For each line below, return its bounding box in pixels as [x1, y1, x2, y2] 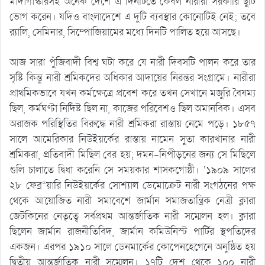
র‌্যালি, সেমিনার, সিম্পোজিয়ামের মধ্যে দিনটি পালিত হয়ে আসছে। [9, 25, 241, 40]
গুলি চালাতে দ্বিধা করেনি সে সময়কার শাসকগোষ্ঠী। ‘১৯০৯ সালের [9, 163, 256, 177]
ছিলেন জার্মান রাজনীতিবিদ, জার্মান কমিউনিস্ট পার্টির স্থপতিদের [9, 225, 256, 239]
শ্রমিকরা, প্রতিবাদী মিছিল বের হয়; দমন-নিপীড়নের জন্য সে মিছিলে [9, 148, 256, 162]
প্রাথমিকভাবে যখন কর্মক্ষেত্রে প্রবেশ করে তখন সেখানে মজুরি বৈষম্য [9, 86, 256, 101]
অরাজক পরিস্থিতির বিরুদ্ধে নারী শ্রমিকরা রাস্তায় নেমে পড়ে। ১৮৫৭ [9, 117, 256, 131]
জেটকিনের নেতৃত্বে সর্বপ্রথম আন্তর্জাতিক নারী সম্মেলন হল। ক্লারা [9, 209, 256, 224]
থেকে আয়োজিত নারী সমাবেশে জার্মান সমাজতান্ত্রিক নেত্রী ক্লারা [9, 194, 256, 208]
